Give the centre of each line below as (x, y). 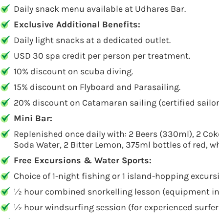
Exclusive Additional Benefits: (77, 24)
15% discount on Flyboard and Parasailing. (97, 87)
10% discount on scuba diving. (73, 71)
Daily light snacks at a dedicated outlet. (92, 40)
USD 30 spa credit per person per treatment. (102, 56)
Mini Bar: (33, 118)
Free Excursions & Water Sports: (83, 160)
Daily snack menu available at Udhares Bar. (100, 9)
